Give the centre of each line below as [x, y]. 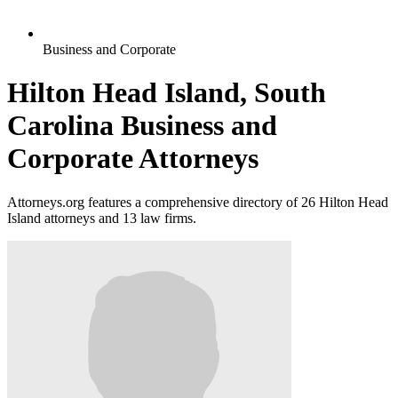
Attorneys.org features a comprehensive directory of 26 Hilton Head [198, 202]
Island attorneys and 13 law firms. [102, 218]
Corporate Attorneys [133, 159]
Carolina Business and [142, 126]
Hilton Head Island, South [167, 93]
